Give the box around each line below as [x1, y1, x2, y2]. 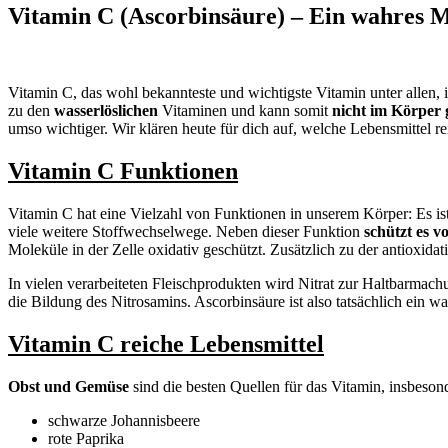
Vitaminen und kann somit [158, 102, 332, 120]
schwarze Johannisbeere [48, 411, 200, 429]
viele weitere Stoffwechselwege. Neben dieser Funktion [8, 222, 364, 240]
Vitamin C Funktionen [8, 158, 238, 185]
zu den [8, 102, 54, 120]
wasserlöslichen [54, 102, 158, 120]
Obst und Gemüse [8, 377, 129, 395]
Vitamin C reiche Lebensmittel [8, 330, 324, 357]
